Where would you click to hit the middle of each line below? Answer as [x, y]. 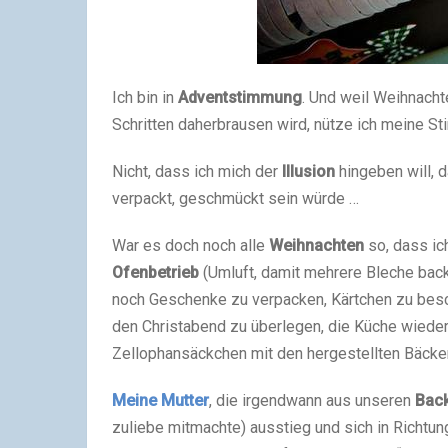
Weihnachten [316, 245]
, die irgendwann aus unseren [312, 400]
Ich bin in [145, 97]
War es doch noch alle [190, 245]
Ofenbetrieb [155, 272]
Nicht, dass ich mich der [197, 171]
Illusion [308, 171]
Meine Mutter [160, 400]
